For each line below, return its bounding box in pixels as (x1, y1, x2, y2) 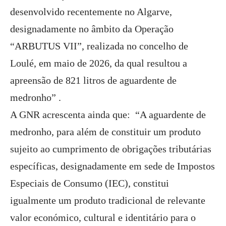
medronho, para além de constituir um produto (10, 126, 201, 137)
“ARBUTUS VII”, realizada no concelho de (10, 40, 188, 51)
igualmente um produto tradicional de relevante (10, 195, 205, 206)
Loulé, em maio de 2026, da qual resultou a (10, 58, 187, 69)
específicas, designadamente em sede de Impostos (10, 160, 215, 172)
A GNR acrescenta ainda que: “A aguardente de (10, 109, 206, 120)
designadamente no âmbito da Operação (10, 23, 174, 34)
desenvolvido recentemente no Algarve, (10, 6, 172, 17)
